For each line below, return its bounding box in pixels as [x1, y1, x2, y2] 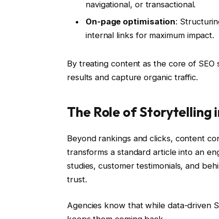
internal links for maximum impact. [85, 30, 215, 41]
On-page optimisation [85, 17, 176, 27]
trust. [66, 174, 87, 184]
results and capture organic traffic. [66, 72, 198, 83]
